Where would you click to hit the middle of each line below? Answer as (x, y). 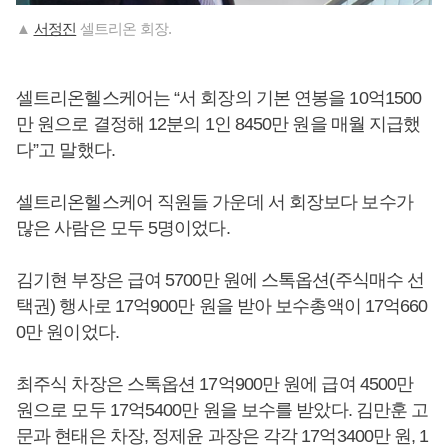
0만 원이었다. (67, 332)
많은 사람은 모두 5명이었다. (123, 228)
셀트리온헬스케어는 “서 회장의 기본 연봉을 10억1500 (219, 98)
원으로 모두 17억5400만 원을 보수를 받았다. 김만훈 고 (222, 410)
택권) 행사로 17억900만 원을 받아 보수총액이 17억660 (222, 306)
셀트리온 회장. (124, 29)
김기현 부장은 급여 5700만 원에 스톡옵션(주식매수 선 (220, 280)
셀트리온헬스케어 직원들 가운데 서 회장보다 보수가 (214, 202)
